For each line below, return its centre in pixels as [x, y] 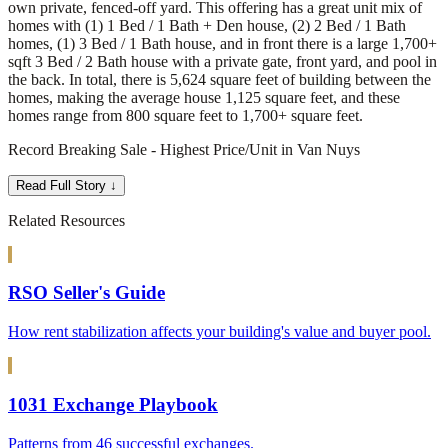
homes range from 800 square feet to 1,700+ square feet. [185, 115]
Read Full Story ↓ [66, 185]
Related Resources [66, 220]
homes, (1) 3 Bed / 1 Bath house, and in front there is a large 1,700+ [222, 43]
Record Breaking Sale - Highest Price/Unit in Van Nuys [184, 149]
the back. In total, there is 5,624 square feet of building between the [219, 79]
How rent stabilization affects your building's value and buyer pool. [219, 332]
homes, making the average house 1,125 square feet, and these [204, 97]
